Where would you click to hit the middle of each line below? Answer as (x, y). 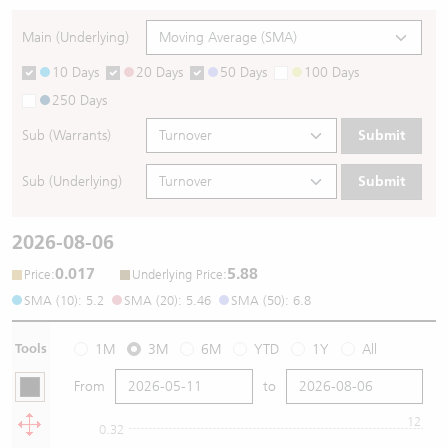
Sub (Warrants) (66, 136)
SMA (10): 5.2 (64, 300)
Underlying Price (177, 274)
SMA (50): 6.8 (271, 300)
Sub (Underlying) (72, 182)
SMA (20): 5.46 (167, 300)
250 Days (79, 100)
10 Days (75, 72)
